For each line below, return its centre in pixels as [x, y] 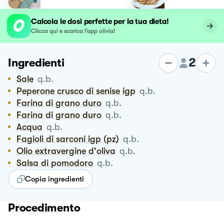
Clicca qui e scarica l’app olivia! [73, 31]
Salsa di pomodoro [57, 163]
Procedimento [44, 207]
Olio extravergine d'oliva [69, 151]
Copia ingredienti [54, 179]
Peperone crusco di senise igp [79, 91]
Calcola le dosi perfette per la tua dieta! [100, 21]
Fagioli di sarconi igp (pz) [70, 139]
